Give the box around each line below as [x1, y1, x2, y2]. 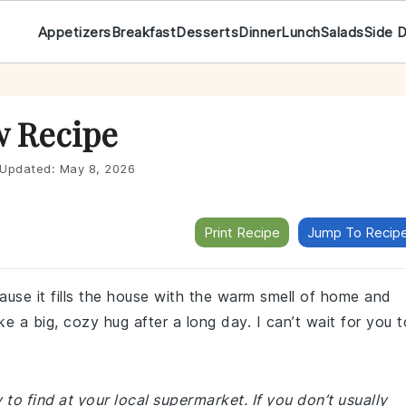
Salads [320, 23, 364, 41]
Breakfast [111, 23, 176, 41]
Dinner [238, 23, 281, 41]
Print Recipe [204, 224, 280, 241]
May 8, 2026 [59, 161, 135, 176]
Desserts [176, 23, 238, 41]
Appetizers [37, 23, 111, 41]
